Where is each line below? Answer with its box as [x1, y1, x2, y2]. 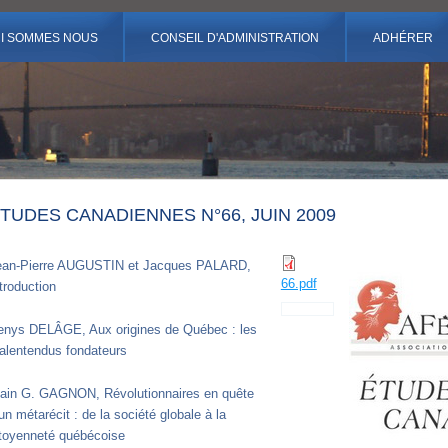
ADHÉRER [372, 31, 433, 45]
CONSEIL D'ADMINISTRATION [151, 31, 319, 45]
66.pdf [280, 276, 317, 291]
